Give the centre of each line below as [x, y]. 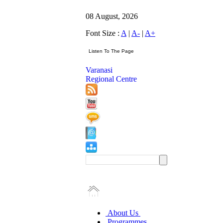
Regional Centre [111, 79]
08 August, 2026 [112, 16]
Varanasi [99, 70]
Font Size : [103, 33]
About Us [123, 213]
